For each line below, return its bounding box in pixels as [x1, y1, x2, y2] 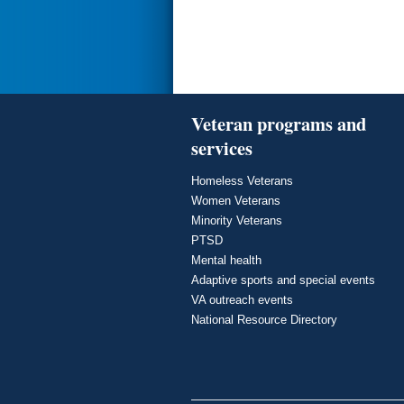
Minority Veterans [191, 214, 282, 228]
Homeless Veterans [191, 174, 293, 188]
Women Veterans [191, 194, 280, 208]
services [191, 134, 252, 162]
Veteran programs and [191, 110, 366, 138]
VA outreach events [191, 293, 293, 308]
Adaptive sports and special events [191, 273, 375, 288]
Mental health [191, 253, 262, 268]
